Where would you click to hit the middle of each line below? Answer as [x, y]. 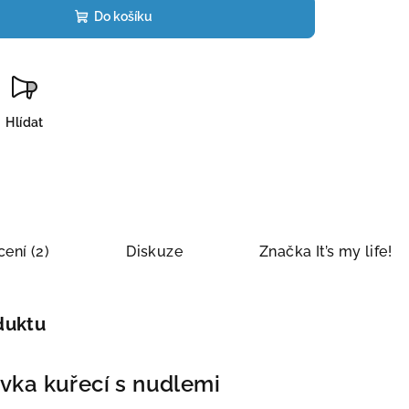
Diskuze [155, 252]
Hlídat [25, 122]
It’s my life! [352, 252]
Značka [286, 252]
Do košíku [123, 16]
